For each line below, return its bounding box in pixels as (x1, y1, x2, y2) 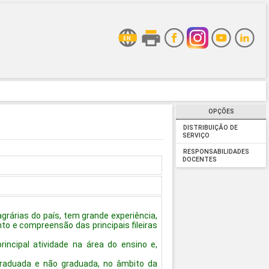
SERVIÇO (182, 131, 210, 141)
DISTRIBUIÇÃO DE (183, 123, 238, 131)
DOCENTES (182, 155, 217, 165)
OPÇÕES (208, 107, 234, 116)
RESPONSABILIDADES (183, 147, 249, 156)
